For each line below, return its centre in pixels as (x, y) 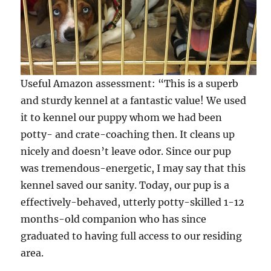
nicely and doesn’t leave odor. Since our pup (126, 151)
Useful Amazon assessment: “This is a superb (130, 83)
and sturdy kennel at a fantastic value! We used (134, 100)
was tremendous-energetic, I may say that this (133, 168)
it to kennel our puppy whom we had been (122, 117)
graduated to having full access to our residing (132, 236)
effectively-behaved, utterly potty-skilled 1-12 (133, 202)
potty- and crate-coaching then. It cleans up (128, 134)
